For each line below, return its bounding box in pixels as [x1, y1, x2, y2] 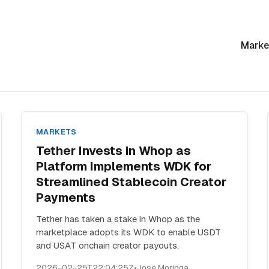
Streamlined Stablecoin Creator [35, 174, 226, 190]
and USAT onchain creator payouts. [35, 240, 179, 251]
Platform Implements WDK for [35, 159, 211, 174]
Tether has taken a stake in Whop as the [35, 213, 200, 225]
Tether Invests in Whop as [35, 143, 191, 159]
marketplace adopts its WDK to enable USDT [35, 226, 221, 238]
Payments [35, 190, 95, 205]
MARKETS [35, 127, 77, 137]
